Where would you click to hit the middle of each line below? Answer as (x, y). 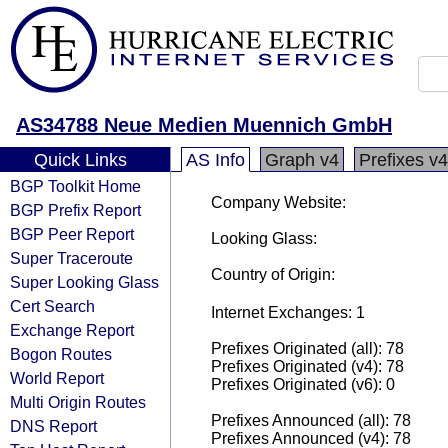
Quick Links (80, 160)
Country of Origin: (273, 274)
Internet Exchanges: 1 (288, 312)
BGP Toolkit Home (75, 186)
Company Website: (278, 202)
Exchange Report (72, 330)
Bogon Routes (61, 354)
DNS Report (53, 426)
